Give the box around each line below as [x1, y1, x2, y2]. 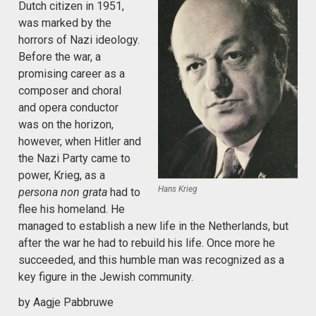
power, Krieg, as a [18, 168, 105, 182]
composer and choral [18, 83, 121, 97]
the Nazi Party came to [18, 151, 130, 165]
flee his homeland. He [18, 202, 125, 216]
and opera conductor [18, 100, 119, 114]
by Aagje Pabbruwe [18, 295, 114, 309]
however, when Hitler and [18, 134, 141, 148]
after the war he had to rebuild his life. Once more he [18, 236, 275, 250]
